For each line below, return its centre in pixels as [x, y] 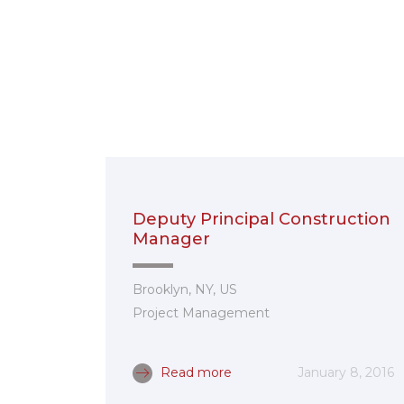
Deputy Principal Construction [262, 219]
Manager [171, 239]
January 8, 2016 [346, 372]
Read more [194, 372]
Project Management [201, 313]
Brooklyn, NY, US [185, 289]
